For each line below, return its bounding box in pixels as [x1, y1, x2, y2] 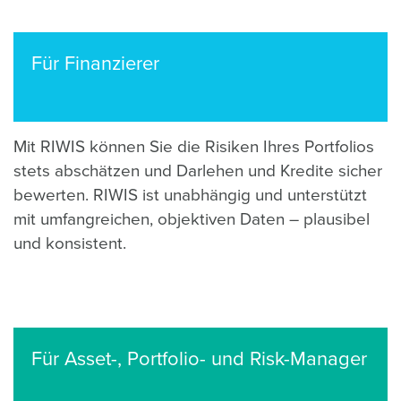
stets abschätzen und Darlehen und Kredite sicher [13, 161, 382, 181]
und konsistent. [13, 234, 126, 253]
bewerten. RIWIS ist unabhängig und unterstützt [13, 185, 367, 205]
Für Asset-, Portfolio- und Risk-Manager [31, 347, 367, 371]
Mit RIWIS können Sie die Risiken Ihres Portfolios [13, 137, 374, 157]
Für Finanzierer [31, 52, 159, 75]
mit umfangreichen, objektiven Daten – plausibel [13, 209, 370, 229]
